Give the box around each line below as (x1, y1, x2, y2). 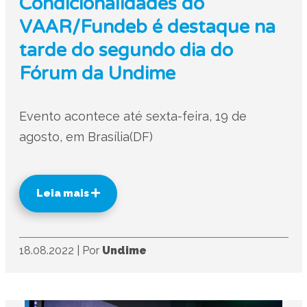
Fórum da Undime (19, 62, 175, 85)
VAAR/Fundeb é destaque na (19, 16, 275, 38)
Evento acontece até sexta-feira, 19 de (19, 109, 247, 123)
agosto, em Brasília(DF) (19, 130, 153, 144)
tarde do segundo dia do (19, 39, 233, 62)
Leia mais (36, 187, 91, 199)
